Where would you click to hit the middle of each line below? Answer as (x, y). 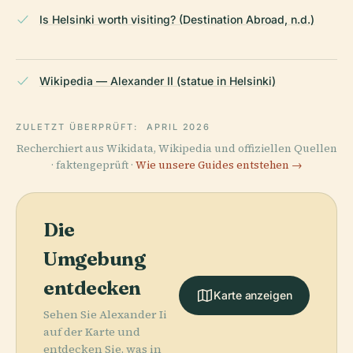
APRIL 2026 (178, 127)
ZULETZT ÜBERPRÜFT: (79, 127)
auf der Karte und (92, 332)
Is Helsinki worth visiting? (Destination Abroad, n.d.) (177, 20)
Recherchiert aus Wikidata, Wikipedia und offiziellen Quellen (176, 149)
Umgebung (95, 259)
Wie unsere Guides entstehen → (219, 165)
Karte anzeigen (253, 295)
